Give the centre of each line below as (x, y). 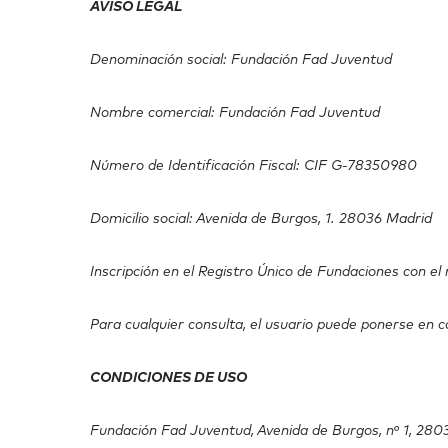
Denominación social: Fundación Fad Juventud (241, 60)
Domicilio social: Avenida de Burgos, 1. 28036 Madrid (263, 219)
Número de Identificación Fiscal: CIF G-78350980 (255, 166)
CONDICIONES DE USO (168, 378)
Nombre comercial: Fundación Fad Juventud (235, 113)
